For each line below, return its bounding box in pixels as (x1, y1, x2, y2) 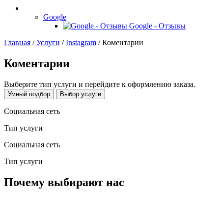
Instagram (66, 38, 96, 47)
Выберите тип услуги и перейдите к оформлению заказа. (4, 80, 195, 88)
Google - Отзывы (129, 22, 186, 30)
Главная (4, 38, 30, 47)
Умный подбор (8, 90, 50, 98)
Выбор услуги (60, 90, 101, 98)
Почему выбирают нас (4, 175, 124, 189)
